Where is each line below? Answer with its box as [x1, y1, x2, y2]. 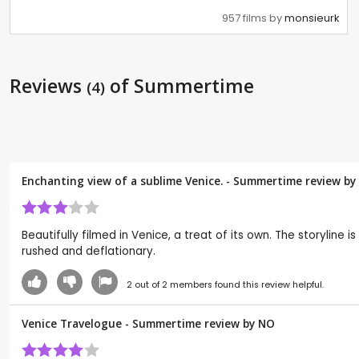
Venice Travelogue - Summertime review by [22, 315, 258, 331]
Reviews [10, 73, 87, 99]
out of [131, 278, 162, 291]
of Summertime [105, 73, 254, 99]
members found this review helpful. [167, 278, 324, 291]
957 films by [222, 10, 285, 26]
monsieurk [284, 10, 340, 26]
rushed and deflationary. [22, 243, 155, 259]
